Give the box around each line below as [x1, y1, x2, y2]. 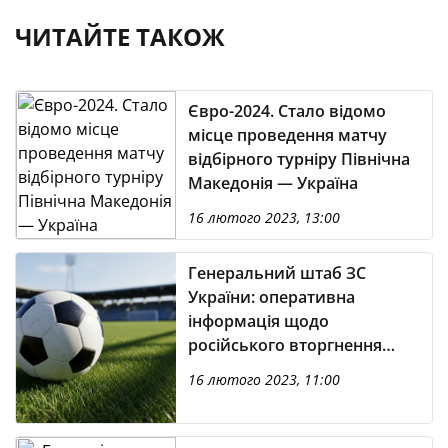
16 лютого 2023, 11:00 [188, 370, 340, 389]
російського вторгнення [188, 334, 382, 356]
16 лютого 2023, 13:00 [188, 208, 340, 227]
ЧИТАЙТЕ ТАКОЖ [15, 20, 225, 53]
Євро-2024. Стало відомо [188, 100, 386, 122]
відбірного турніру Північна [188, 148, 410, 170]
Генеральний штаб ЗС [188, 262, 366, 284]
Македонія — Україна [188, 172, 358, 194]
